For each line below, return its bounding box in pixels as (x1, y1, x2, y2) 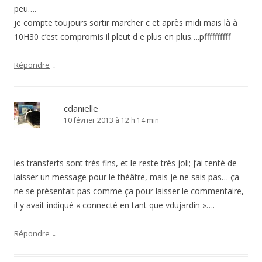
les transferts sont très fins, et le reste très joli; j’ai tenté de (14, 157, 237, 168)
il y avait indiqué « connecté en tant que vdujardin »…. (14, 199, 215, 211)
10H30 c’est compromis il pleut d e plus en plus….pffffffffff (14, 31, 230, 42)
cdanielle (64, 102, 98, 114)
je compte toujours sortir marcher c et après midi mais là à (14, 17, 237, 28)
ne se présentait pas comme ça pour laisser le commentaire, (14, 185, 244, 196)
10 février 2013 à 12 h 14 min (64, 115, 159, 125)
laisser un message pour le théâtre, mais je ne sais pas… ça (14, 171, 239, 182)
